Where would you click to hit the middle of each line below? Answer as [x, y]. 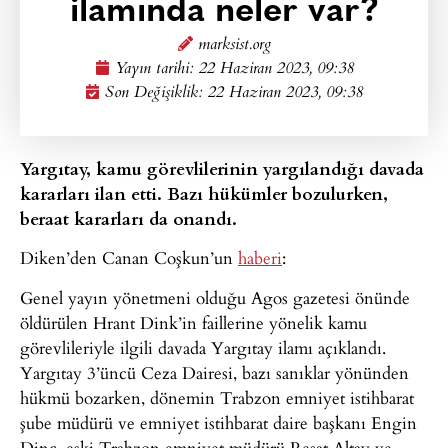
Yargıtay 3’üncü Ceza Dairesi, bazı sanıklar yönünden [214, 372]
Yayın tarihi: [156, 69]
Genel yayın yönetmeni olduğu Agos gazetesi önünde [215, 297]
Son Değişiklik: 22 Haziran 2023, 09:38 [234, 93]
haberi [260, 258]
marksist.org [234, 45]
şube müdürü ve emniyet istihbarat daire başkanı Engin [218, 422]
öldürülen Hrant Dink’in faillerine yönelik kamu [193, 322]
